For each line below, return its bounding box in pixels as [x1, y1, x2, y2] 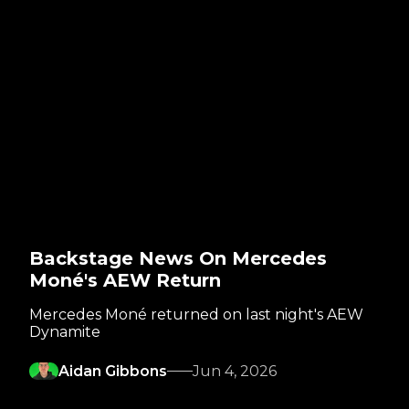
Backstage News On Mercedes [29, 246, 327, 269]
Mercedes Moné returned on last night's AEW [29, 305, 363, 323]
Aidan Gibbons [58, 362, 167, 380]
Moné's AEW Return [29, 268, 221, 291]
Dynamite [29, 322, 100, 341]
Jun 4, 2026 [193, 362, 277, 380]
